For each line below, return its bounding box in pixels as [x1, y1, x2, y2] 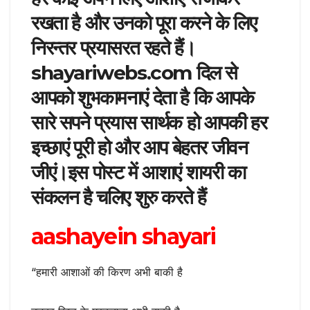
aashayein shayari [31, 222, 216, 250]
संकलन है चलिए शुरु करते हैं [31, 185, 206, 209]
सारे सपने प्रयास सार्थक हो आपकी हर [31, 110, 267, 134]
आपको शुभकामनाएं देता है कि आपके [31, 85, 254, 109]
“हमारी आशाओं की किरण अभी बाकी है [31, 264, 183, 279]
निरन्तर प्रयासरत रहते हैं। [31, 35, 196, 60]
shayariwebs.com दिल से [31, 60, 238, 84]
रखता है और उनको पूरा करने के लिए [31, 10, 257, 35]
